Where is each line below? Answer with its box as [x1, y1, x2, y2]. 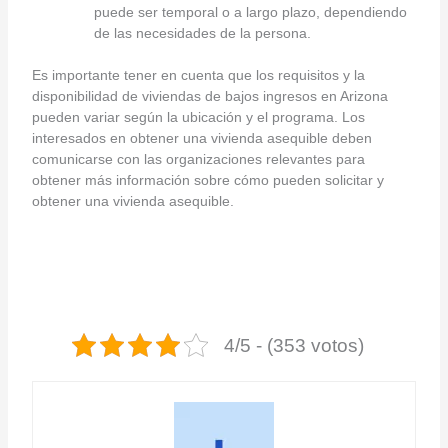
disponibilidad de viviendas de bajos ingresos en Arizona [31, 87, 388, 104]
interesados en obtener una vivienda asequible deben [31, 129, 372, 146]
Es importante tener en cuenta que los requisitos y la [31, 66, 365, 83]
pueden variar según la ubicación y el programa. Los [31, 108, 365, 125]
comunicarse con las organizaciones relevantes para [31, 150, 365, 167]
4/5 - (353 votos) [224, 334, 364, 356]
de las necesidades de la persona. [93, 24, 311, 41]
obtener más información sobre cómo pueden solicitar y [31, 171, 384, 188]
